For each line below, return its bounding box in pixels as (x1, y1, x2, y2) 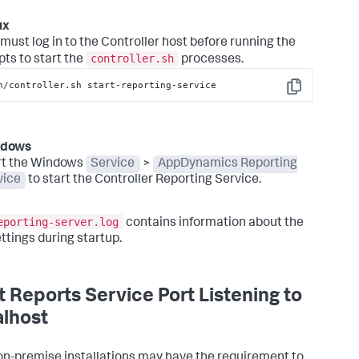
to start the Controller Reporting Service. (26, 174, 262, 188)
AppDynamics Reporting (158, 158, 298, 171)
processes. (179, 54, 244, 67)
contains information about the (123, 216, 304, 230)
